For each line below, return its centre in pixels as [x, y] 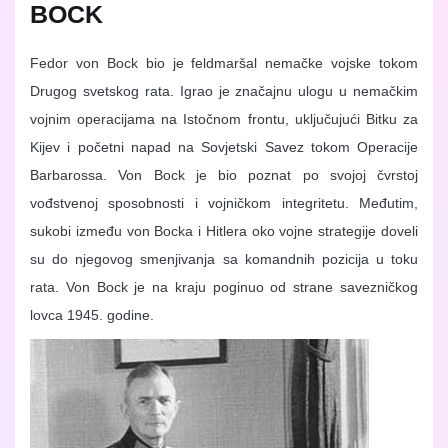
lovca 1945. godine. [92, 315]
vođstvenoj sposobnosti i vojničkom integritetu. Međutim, [224, 203]
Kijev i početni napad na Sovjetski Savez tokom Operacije [224, 147]
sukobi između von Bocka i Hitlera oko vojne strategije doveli [224, 231]
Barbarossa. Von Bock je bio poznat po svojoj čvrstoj [224, 175]
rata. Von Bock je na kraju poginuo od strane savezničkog [224, 287]
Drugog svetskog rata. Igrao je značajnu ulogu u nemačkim [224, 91]
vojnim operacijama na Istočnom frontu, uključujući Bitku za [224, 119]
